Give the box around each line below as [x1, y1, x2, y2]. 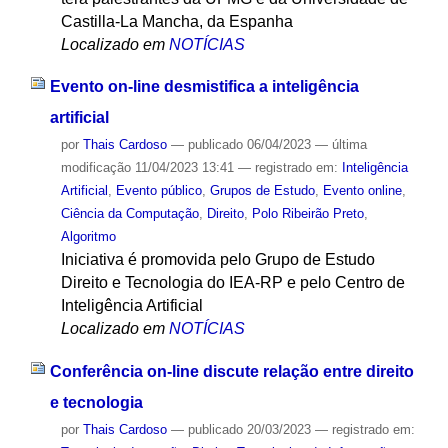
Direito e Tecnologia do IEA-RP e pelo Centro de [60, 274, 405, 292]
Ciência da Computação [60, 206, 199, 222]
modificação [60, 160, 131, 176]
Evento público [115, 183, 202, 199]
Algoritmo [60, 229, 116, 245]
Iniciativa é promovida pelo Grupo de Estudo [60, 251, 375, 269]
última [331, 137, 367, 153]
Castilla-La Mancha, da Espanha [60, 12, 293, 30]
